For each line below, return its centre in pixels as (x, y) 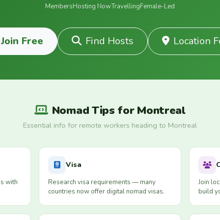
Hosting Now (92, 6)
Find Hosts (110, 41)
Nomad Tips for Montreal (119, 110)
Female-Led (157, 6)
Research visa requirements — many (102, 182)
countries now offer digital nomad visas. (107, 192)
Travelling (125, 6)
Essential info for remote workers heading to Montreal (110, 125)
